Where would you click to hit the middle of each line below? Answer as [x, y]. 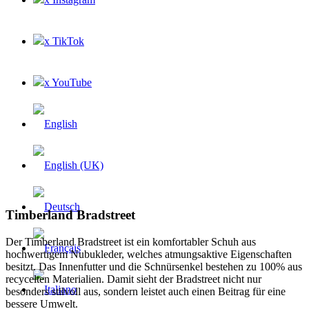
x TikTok [64, 41]
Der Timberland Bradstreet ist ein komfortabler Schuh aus [131, 242]
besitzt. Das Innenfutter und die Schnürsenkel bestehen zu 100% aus [154, 267]
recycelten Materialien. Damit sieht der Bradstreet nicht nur [133, 279]
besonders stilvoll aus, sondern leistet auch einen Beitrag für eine [146, 292]
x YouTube [68, 82]
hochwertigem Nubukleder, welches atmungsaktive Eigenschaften [149, 255]
